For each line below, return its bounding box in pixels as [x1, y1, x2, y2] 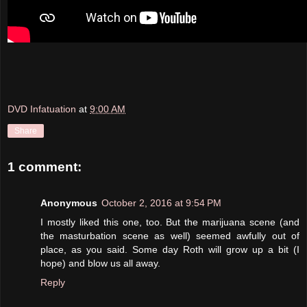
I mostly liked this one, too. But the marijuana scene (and [40, 216, 299, 228]
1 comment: [8, 160, 82, 175]
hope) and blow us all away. [40, 257, 160, 269]
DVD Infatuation [8, 103, 76, 115]
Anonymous [40, 197, 97, 208]
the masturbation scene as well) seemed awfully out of [40, 230, 299, 241]
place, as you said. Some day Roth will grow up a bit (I [40, 243, 299, 255]
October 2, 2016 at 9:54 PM [101, 197, 221, 208]
